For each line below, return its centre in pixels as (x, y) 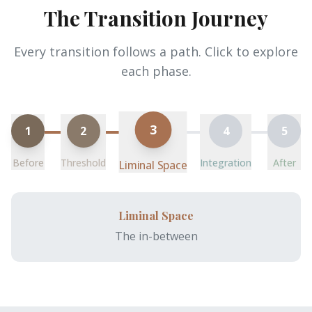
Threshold (83, 163)
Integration (226, 163)
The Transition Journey (156, 18)
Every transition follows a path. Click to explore (156, 52)
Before (28, 163)
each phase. (156, 71)
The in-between (156, 236)
